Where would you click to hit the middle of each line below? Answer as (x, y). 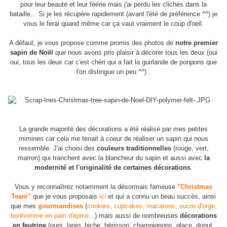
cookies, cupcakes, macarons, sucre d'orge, (152, 206)
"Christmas (195, 187)
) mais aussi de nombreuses (137, 216)
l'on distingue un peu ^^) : (113, 72)
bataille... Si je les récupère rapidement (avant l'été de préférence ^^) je (113, 14)
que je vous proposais (65, 197)
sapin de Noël (31, 53)
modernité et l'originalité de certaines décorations (112, 168)
